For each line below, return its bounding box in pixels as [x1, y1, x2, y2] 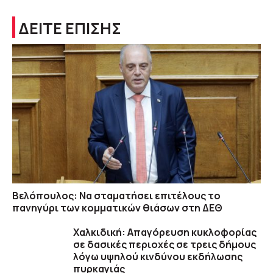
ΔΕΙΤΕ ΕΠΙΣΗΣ [18, 17, 121, 39]
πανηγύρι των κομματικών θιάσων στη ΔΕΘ [12, 201, 222, 215]
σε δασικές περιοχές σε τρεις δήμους [73, 238, 256, 252]
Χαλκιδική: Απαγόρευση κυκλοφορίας [73, 225, 257, 239]
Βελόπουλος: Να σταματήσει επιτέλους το [12, 189, 221, 203]
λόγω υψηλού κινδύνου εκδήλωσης [73, 250, 243, 264]
